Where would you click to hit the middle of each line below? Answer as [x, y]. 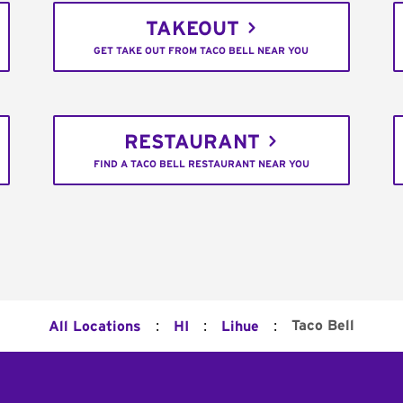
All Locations [95, 326]
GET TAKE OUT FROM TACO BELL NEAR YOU [201, 51]
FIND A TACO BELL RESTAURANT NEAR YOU [201, 165]
